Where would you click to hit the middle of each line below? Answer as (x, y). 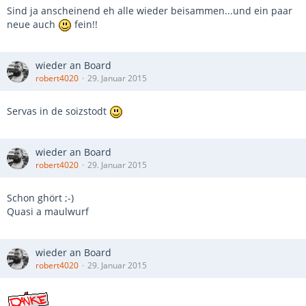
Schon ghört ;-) (43, 198)
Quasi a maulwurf (48, 212)
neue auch (32, 24)
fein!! (85, 24)
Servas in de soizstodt (58, 111)
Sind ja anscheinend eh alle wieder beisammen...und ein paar (150, 10)
